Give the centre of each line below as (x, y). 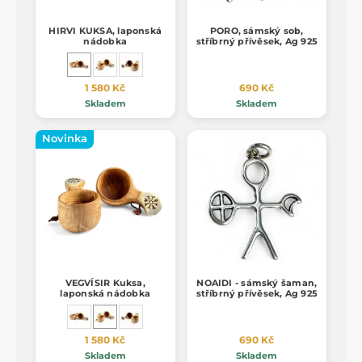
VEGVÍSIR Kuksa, (105, 282)
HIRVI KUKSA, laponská (105, 31)
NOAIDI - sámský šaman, (257, 282)
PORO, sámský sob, (257, 31)
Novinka (65, 139)
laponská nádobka (105, 293)
